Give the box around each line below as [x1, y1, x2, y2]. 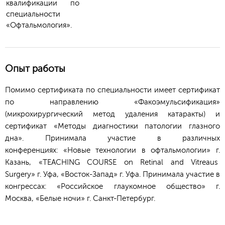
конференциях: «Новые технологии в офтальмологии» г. [5, 146, 220, 155]
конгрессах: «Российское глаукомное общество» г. [5, 182, 220, 191]
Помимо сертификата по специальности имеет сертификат [5, 86, 220, 94]
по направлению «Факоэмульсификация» [5, 98, 220, 106]
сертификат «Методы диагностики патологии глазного [5, 122, 220, 131]
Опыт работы [5, 63, 65, 74]
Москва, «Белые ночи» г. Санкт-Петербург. [5, 194, 155, 203]
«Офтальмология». [6, 21, 72, 30]
